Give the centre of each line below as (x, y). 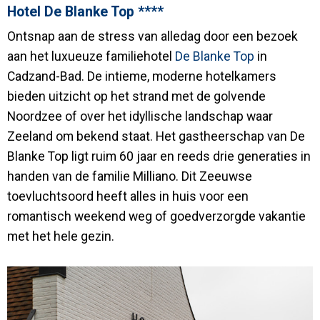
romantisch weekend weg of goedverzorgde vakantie (156, 217)
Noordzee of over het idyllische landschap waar (140, 117)
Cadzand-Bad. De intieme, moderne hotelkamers (142, 77)
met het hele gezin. (61, 237)
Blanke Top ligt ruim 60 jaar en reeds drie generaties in (159, 157)
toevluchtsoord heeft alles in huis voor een (128, 197)
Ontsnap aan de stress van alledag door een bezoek (152, 37)
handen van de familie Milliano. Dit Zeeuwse (130, 177)
